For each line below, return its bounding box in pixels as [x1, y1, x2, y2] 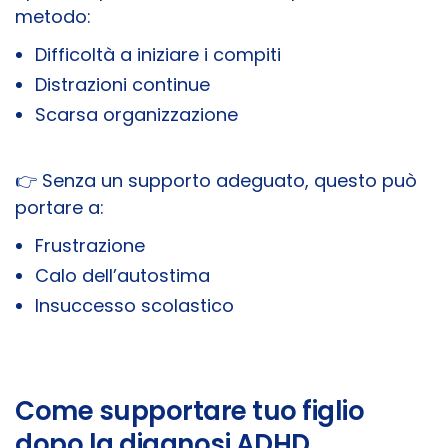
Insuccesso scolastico [35, 293, 234, 319]
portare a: [15, 195, 104, 221]
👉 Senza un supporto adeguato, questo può [15, 168, 417, 194]
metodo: [15, 4, 91, 30]
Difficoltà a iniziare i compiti [35, 42, 281, 68]
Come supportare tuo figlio [15, 393, 364, 430]
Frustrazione [35, 233, 145, 259]
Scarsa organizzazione [35, 102, 238, 128]
